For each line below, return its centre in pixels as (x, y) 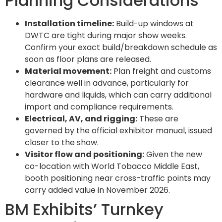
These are (158, 118)
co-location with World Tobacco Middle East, (112, 166)
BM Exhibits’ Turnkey (84, 209)
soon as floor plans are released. (88, 59)
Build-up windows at (154, 23)
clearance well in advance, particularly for (107, 83)
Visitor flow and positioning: (84, 154)
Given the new (173, 154)
